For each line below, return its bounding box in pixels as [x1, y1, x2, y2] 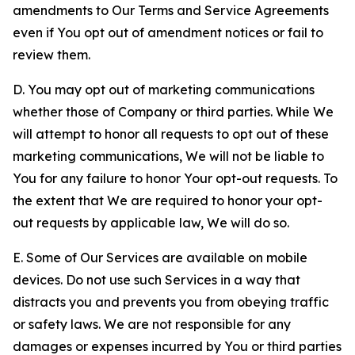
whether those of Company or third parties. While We [13, 104, 334, 120]
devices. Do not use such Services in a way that [13, 272, 300, 288]
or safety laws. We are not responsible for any [13, 316, 291, 332]
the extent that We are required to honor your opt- [13, 193, 323, 208]
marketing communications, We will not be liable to [13, 148, 324, 164]
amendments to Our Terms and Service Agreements [13, 2, 329, 18]
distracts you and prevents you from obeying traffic [13, 294, 329, 310]
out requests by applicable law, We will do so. [13, 215, 289, 231]
